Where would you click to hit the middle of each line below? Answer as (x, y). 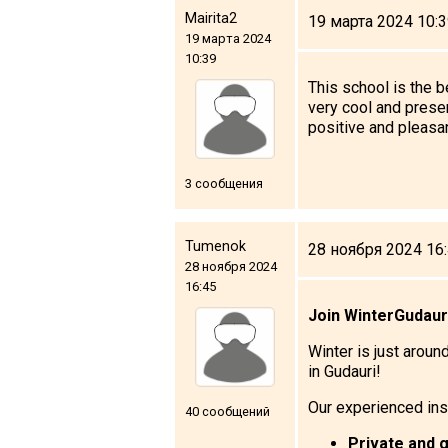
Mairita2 (211, 18)
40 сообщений (227, 411)
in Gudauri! (344, 371)
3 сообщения (224, 183)
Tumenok (215, 246)
